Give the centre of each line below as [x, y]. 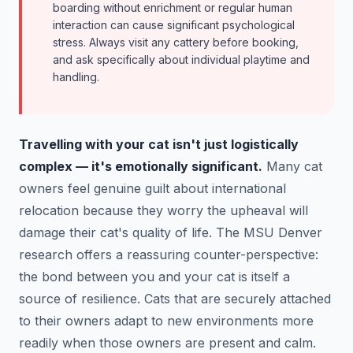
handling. [76, 76]
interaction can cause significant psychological [174, 24]
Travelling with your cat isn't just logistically [159, 144]
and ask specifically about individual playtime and [181, 59]
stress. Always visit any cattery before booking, [176, 42]
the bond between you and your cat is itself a [154, 276]
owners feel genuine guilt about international [152, 188]
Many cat [292, 166]
